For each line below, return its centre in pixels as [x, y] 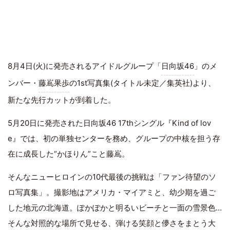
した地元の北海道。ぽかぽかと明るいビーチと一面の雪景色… [115, 207]
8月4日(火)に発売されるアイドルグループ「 [84, 66]
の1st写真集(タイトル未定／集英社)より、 [142, 83]
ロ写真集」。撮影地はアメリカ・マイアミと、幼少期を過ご [112, 192]
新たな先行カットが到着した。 [62, 100]
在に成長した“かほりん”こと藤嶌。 [69, 154]
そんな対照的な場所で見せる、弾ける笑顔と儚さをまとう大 [112, 223]
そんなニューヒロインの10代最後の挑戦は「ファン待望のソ [112, 177]
